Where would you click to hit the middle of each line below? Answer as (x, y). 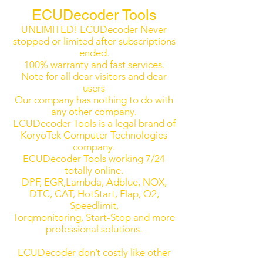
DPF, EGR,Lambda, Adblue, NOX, (94, 182)
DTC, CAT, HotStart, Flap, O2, (94, 194)
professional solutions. (94, 229)
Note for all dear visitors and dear (94, 76)
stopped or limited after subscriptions (94, 41)
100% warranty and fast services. (94, 65)
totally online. (94, 170)
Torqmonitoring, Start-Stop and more (94, 217)
